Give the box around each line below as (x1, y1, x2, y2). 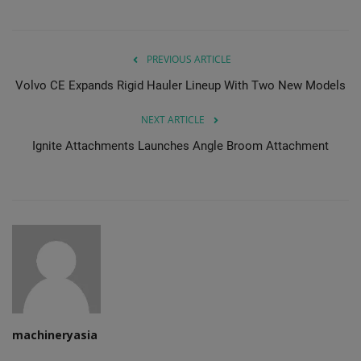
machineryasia (12, 326, 98, 342)
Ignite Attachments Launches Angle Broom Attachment (32, 138, 329, 153)
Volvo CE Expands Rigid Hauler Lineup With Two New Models (15, 77, 346, 93)
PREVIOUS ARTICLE (146, 52, 231, 66)
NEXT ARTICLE (140, 112, 205, 127)
